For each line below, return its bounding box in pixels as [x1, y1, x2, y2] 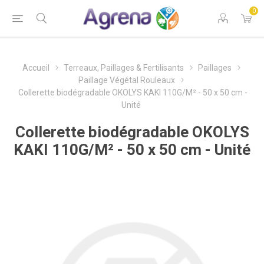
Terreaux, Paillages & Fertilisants [63, 63, 184, 72]
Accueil [22, 63, 49, 72]
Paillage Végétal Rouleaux [78, 75, 175, 85]
